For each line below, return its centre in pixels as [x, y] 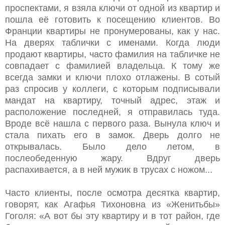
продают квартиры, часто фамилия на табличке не [113, 54]
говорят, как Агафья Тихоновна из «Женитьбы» [113, 204]
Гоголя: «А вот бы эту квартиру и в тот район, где [113, 216]
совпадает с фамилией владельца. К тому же [113, 66]
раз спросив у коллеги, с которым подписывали [113, 89]
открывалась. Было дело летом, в [113, 146]
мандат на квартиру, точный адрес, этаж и [113, 100]
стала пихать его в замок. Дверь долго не [113, 135]
